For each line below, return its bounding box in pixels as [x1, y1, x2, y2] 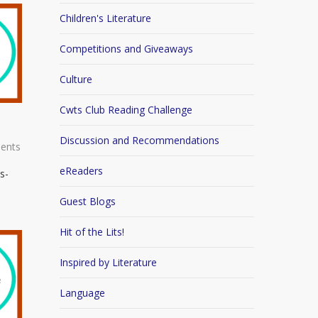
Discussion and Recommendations [60, 133, 220, 147]
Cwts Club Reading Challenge [60, 103, 193, 116]
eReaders [60, 164, 104, 177]
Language [60, 286, 106, 300]
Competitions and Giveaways [60, 42, 194, 55]
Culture [60, 72, 93, 86]
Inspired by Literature [60, 256, 158, 269]
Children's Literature [60, 11, 152, 25]
